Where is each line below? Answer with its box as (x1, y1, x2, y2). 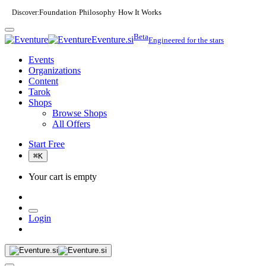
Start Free (28, 139, 65, 150)
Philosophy (79, 8, 116, 17)
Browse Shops (52, 108, 107, 119)
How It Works (118, 8, 161, 17)
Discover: (12, 8, 39, 17)
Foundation (39, 8, 77, 17)
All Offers (52, 119, 90, 129)
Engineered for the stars (148, 36, 224, 45)
